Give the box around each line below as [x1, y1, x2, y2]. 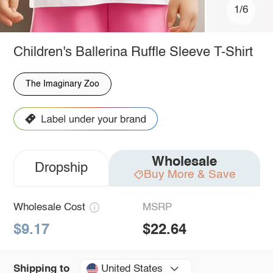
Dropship [34, 161, 88, 175]
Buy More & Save [143, 168, 236, 180]
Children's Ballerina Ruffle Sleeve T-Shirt [13, 45, 253, 59]
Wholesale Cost [13, 202, 85, 213]
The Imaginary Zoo [25, 79, 99, 88]
